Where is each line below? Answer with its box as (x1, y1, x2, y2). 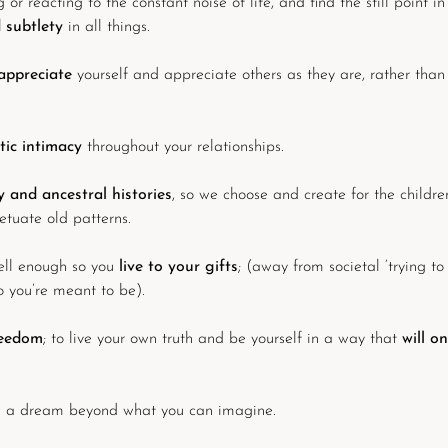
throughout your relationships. (82, 139, 284, 155)
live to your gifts (119, 259, 238, 275)
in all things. (63, 19, 150, 35)
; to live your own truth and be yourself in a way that (43, 331, 402, 347)
